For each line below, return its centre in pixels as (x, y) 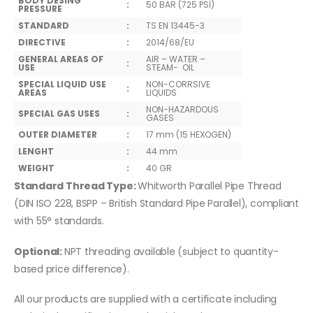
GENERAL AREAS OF (61, 59)
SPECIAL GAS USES (60, 114)
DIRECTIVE (42, 43)
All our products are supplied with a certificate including (146, 299)
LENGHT (36, 152)
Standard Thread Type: (76, 186)
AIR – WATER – (176, 59)
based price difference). (72, 269)
